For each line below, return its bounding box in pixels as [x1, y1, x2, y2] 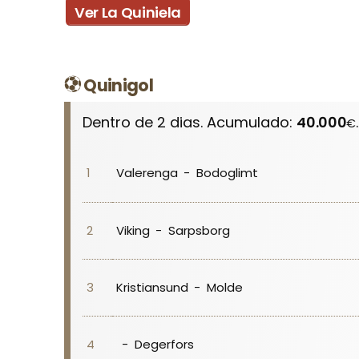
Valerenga [115, 163, 178, 181]
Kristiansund [115, 278, 188, 296]
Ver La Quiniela [75, 2, 181, 23]
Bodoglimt [196, 163, 258, 181]
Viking [115, 221, 150, 239]
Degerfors [134, 335, 194, 353]
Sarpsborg [167, 221, 230, 239]
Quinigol [80, 74, 154, 98]
